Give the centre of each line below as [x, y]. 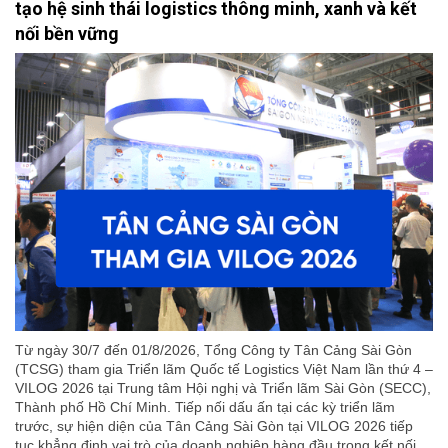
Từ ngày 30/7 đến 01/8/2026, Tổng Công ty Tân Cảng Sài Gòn [213, 350]
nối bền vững [67, 33]
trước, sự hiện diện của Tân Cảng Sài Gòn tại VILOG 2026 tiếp [214, 426]
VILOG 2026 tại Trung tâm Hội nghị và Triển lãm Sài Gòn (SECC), [223, 388]
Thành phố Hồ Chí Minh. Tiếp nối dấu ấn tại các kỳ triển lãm [205, 407]
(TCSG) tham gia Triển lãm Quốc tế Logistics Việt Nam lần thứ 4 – [224, 369]
